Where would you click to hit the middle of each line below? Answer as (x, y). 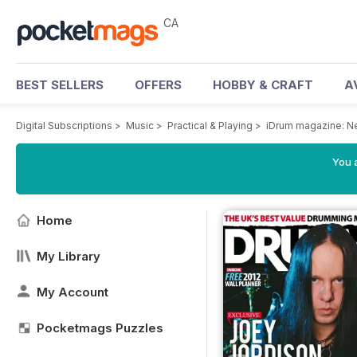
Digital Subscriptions (64, 126)
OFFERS (158, 85)
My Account (73, 292)
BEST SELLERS (60, 85)
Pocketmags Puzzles (100, 328)
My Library (69, 256)
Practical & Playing (210, 126)
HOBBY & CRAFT (263, 85)
